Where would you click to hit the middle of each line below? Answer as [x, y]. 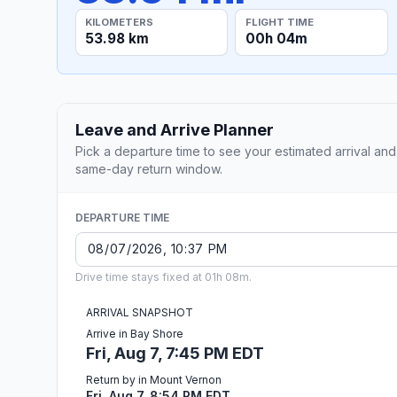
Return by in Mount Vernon [154, 379]
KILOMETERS [120, 22]
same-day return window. [149, 168]
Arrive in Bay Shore [135, 333]
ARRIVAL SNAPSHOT [140, 312]
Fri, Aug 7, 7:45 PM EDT [175, 353]
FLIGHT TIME [279, 22]
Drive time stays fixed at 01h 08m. [163, 276]
